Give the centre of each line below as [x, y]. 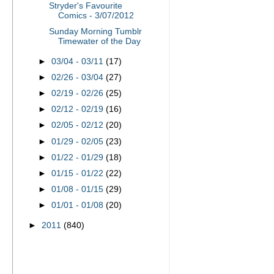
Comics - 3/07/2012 [96, 15]
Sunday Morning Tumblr [95, 31]
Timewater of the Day [99, 41]
